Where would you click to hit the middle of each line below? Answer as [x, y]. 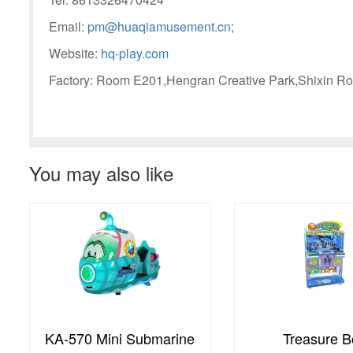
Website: [75, 53]
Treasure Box [121, 338]
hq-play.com [135, 53]
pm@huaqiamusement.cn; [161, 26]
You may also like [101, 173]
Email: [68, 26]
